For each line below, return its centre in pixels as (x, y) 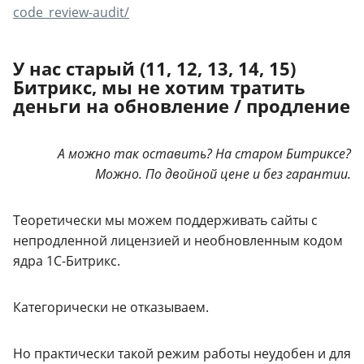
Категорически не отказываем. (111, 307)
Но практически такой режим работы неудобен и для (182, 353)
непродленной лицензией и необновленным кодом (178, 240)
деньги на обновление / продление (182, 105)
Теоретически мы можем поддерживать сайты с (165, 220)
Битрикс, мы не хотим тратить (159, 87)
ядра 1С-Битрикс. (67, 260)
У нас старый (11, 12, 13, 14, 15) (154, 68)
